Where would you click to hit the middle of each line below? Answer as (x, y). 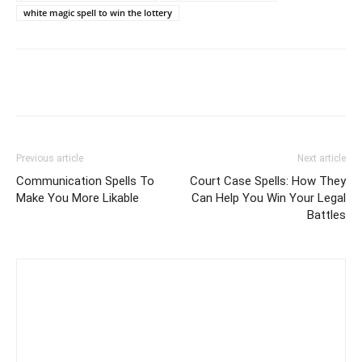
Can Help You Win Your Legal (269, 198)
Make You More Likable (78, 198)
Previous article (50, 158)
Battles (326, 215)
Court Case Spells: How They (268, 181)
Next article (322, 158)
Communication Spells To (85, 181)
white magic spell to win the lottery (98, 13)
